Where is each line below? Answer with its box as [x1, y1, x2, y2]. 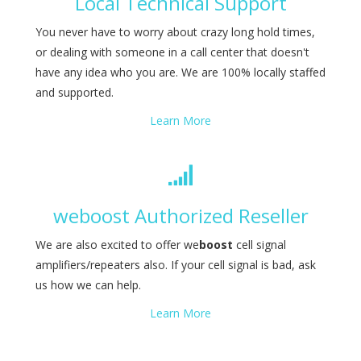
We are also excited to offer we [35, 237, 199, 252]
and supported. [35, 85, 114, 100]
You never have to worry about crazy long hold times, [35, 24, 315, 39]
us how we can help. [35, 277, 141, 293]
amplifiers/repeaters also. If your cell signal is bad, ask [35, 257, 316, 272]
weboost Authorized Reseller [52, 202, 309, 229]
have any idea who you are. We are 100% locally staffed [35, 64, 326, 80]
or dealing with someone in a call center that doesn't [35, 44, 309, 60]
